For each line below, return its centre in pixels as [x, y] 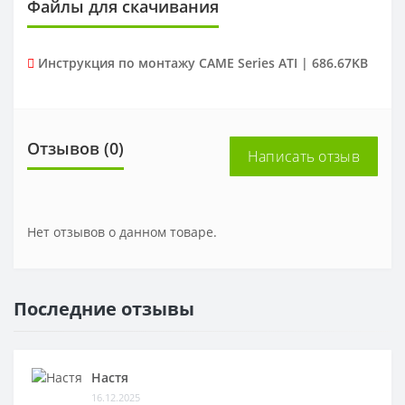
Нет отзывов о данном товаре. [122, 232]
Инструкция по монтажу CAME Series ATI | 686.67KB [203, 63]
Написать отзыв [303, 157]
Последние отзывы [104, 309]
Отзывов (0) [75, 149]
